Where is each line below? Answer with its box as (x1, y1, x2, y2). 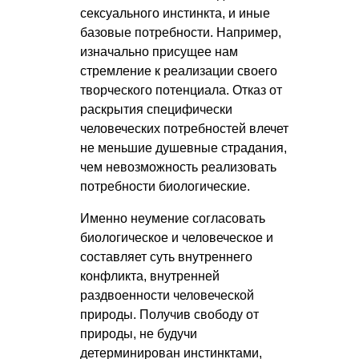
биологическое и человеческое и (80, 231, 273, 245)
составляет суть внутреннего (80, 250, 252, 264)
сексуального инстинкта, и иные (80, 6, 270, 21)
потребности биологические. (80, 179, 250, 194)
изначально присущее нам (80, 45, 238, 59)
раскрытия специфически (80, 103, 232, 117)
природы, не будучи (80, 327, 197, 341)
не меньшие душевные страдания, (80, 141, 287, 155)
